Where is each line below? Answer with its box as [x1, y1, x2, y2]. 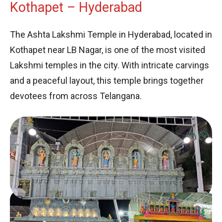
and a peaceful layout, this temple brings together [10, 75, 204, 86]
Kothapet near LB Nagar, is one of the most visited [10, 44, 205, 55]
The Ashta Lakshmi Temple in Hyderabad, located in [10, 29, 212, 40]
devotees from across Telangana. [10, 90, 142, 101]
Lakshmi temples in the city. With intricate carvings [10, 59, 209, 70]
